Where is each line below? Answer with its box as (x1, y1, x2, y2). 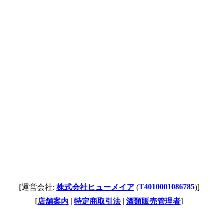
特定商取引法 (74, 197, 121, 205)
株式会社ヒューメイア (56, 183, 134, 191)
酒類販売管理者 (126, 197, 181, 205)
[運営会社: (18, 183, 56, 191)
